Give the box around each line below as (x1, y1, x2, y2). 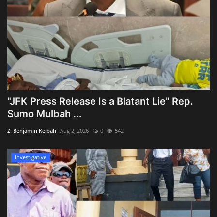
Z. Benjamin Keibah (7, 127, 56, 135)
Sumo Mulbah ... (7, 108, 82, 120)
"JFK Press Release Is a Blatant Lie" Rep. (7, 95, 193, 108)
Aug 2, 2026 (60, 127, 89, 135)
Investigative (15, 154, 46, 161)
